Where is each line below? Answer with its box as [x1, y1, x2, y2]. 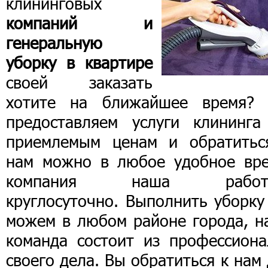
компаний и [6, 13, 153, 33]
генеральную [6, 33, 102, 53]
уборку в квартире [6, 53, 153, 72]
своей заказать [6, 72, 153, 92]
